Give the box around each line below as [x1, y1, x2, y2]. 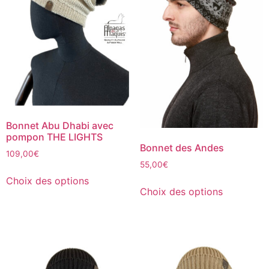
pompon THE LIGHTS [6, 130, 103, 143]
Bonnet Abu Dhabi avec [6, 119, 113, 131]
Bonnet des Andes [139, 141, 224, 154]
